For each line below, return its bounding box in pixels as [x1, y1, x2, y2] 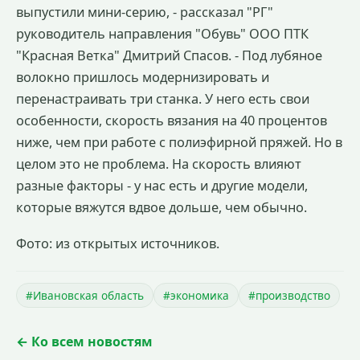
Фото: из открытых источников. [16, 234, 219, 252]
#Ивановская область [26, 287, 144, 303]
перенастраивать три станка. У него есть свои [16, 89, 309, 108]
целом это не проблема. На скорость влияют [16, 154, 301, 173]
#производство [248, 287, 330, 303]
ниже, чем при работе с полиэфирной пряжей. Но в [16, 133, 342, 151]
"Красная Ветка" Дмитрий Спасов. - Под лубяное [16, 46, 322, 64]
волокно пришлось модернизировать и [16, 67, 269, 86]
